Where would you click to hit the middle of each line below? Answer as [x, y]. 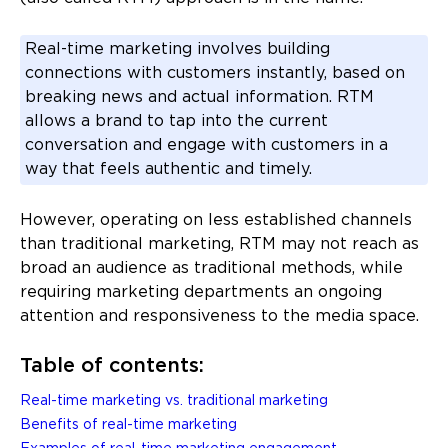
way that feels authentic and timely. [168, 170]
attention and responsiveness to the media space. [219, 317]
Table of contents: [112, 366]
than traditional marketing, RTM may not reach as [219, 245]
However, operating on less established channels [216, 221]
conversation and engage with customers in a [206, 146]
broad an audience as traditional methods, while [211, 269]
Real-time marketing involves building [177, 50]
